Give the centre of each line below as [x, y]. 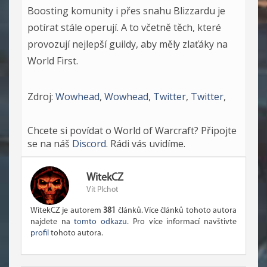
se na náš [50, 143]
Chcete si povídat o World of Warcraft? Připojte [132, 130]
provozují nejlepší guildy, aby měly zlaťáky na [128, 44]
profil [40, 233]
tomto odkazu [101, 222]
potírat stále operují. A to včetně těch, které [124, 27]
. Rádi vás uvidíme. [146, 143]
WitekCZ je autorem [67, 210]
